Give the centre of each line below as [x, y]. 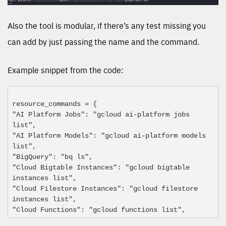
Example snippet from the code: [66, 70]
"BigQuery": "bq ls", [52, 157]
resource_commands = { [54, 104]
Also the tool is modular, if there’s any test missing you [107, 25]
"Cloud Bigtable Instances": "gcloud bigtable [101, 168]
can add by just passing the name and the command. [103, 42]
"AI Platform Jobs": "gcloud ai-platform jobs [101, 115]
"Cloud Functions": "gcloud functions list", [99, 210]
